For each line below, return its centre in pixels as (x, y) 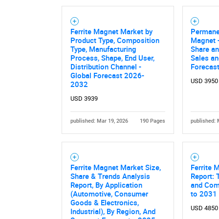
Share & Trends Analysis (110, 176)
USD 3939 (84, 99)
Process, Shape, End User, (112, 58)
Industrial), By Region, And (113, 211)
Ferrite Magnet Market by (111, 32)
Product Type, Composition (115, 40)
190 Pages (153, 121)
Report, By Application (106, 185)
